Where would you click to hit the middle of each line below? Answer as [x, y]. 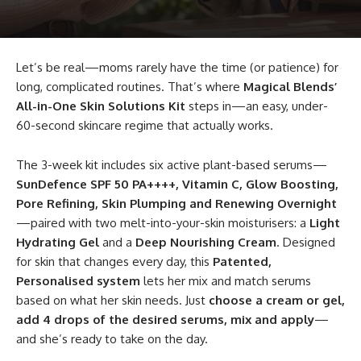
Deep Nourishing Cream [206, 242]
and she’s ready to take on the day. [112, 339]
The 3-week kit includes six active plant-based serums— [172, 165]
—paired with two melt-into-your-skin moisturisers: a [163, 223]
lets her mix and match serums [226, 281]
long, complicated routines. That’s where [130, 87]
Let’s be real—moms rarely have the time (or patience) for [177, 67]
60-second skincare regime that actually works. [145, 125]
